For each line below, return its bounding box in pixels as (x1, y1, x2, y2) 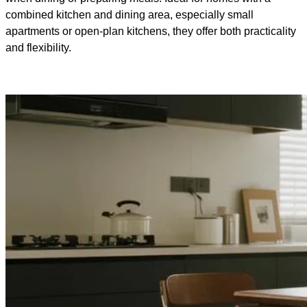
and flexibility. (5, 42, 71, 54)
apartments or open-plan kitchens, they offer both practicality (5, 25, 296, 38)
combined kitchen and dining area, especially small (5, 9, 254, 21)
